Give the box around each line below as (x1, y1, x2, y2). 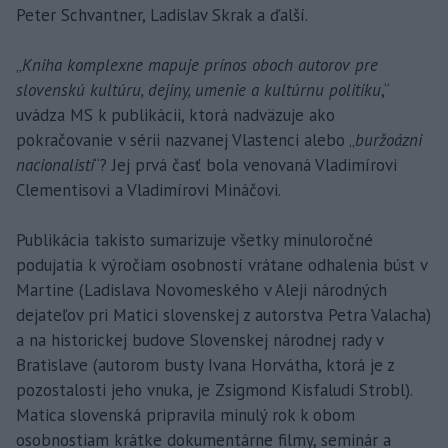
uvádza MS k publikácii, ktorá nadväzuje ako (16, 104, 335, 126)
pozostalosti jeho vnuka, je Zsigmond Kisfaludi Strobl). (16, 379, 412, 401)
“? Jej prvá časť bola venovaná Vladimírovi (94, 154, 397, 176)
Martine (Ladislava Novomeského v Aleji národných (16, 279, 387, 301)
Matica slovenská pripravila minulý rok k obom (16, 404, 355, 426)
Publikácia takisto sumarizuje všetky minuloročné (16, 229, 373, 251)
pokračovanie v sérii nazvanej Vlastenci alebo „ (16, 129, 355, 151)
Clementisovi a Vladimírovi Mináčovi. (16, 179, 281, 201)
